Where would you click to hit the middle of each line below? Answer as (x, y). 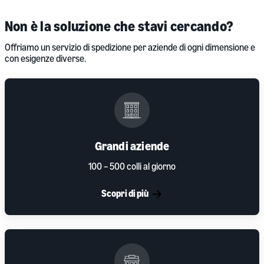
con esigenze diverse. (45, 58)
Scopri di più (125, 193)
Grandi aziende (132, 146)
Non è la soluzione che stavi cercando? (119, 26)
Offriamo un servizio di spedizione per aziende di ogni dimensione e (130, 47)
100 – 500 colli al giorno (132, 166)
